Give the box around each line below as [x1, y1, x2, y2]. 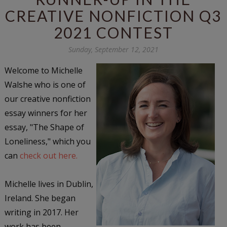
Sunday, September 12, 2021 [68, 44, 159, 54]
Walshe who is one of [4, 79, 86, 90]
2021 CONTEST [53, 23, 173, 42]
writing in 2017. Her [4, 206, 79, 218]
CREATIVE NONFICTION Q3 [5, 6, 222, 25]
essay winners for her [4, 107, 87, 119]
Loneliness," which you [4, 135, 91, 147]
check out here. [19, 149, 80, 161]
